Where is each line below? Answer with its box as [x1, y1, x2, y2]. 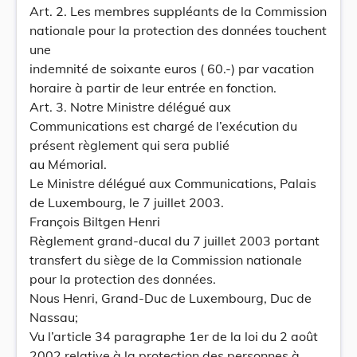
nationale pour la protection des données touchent [29, 22, 327, 38]
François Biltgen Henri [29, 214, 160, 229]
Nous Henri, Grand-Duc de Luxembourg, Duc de [29, 290, 312, 306]
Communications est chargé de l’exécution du [29, 118, 297, 134]
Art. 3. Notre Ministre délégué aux [29, 99, 231, 115]
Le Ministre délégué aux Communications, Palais [29, 175, 316, 191]
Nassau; [29, 309, 78, 325]
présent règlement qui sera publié [29, 137, 229, 153]
